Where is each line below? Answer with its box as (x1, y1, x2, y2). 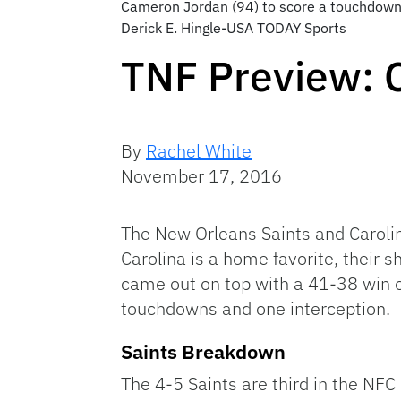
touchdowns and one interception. (121, 295, 390, 320)
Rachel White (146, 138, 252, 163)
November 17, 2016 (121, 163, 282, 188)
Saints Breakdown (121, 337, 286, 364)
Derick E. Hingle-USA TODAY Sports (120, 18, 346, 37)
